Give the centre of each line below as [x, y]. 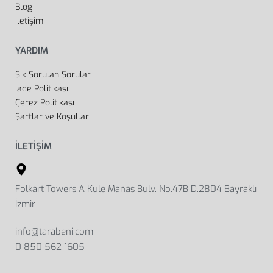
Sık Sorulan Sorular [53, 74]
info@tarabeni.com [54, 231]
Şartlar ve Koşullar [52, 116]
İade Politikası [42, 88]
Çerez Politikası [45, 102]
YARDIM [32, 50]
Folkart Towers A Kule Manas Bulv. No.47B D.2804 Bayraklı [136, 189]
